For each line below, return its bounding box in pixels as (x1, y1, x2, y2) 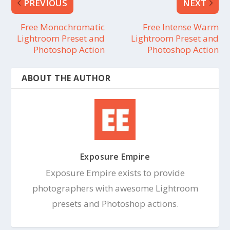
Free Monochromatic (20, 21, 105, 33)
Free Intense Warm (142, 21, 219, 33)
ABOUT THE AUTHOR (22, 72, 111, 84)
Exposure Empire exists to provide (45, 166, 185, 179)
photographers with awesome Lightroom (32, 182, 198, 194)
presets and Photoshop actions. (51, 197, 179, 209)
